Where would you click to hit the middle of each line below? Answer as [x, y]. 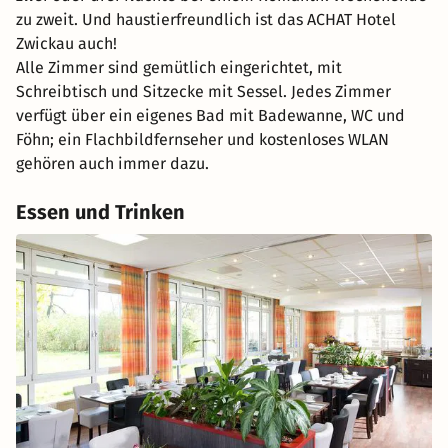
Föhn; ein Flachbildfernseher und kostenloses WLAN [202, 140]
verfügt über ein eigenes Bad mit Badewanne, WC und [210, 116]
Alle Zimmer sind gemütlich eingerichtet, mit [179, 68]
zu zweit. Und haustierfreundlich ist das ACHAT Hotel [206, 20]
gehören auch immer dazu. [112, 164]
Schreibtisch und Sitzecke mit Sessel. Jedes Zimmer [203, 92]
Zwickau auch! [66, 44]
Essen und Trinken [100, 212]
